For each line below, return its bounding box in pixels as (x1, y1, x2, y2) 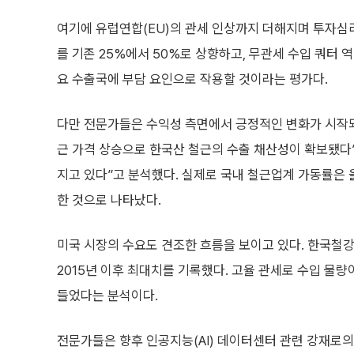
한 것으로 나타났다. (57, 192, 161, 208)
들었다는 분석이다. (57, 288, 158, 303)
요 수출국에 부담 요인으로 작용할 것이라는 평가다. (57, 71, 328, 87)
